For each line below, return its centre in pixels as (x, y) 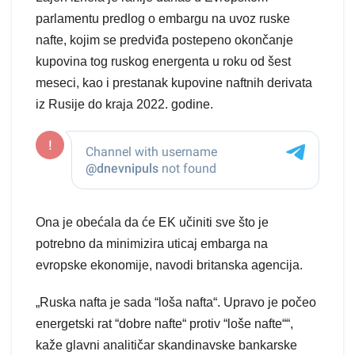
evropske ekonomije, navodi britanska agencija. (169, 265)
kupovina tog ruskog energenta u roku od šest (163, 62)
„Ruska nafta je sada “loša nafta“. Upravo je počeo (176, 303)
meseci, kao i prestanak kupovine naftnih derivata (174, 83)
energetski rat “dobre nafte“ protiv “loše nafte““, (164, 324)
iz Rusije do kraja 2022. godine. (124, 105)
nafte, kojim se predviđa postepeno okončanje (164, 40)
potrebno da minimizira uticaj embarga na (152, 244)
